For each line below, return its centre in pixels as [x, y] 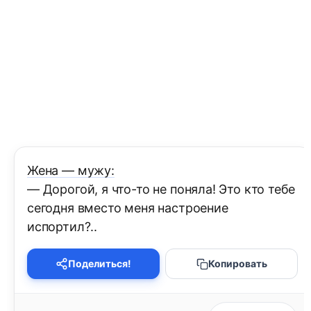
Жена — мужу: [71, 171]
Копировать [237, 264]
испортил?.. [62, 227]
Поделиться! [100, 264]
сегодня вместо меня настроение [128, 208]
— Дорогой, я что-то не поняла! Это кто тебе [161, 190]
